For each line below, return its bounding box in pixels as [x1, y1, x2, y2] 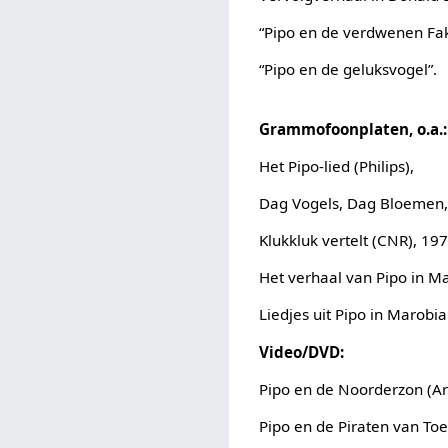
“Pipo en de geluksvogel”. [259, 59, 438, 80]
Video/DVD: [259, 341, 345, 362]
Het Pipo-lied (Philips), [259, 155, 415, 176]
